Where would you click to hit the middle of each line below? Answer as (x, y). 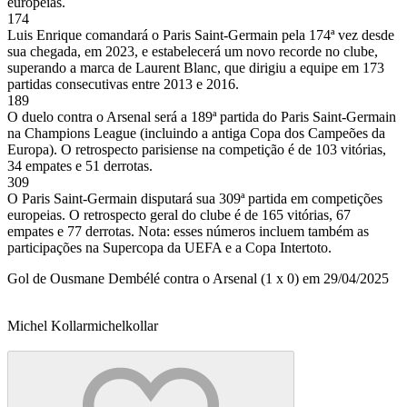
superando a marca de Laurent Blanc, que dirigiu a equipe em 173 (196, 67)
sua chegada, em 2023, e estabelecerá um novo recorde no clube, (193, 51)
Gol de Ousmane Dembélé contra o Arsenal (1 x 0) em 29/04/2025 (198, 278)
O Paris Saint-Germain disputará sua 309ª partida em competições (195, 198)
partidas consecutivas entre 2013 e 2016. (123, 84)
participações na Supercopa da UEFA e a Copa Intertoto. (169, 247)
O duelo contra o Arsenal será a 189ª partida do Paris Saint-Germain (202, 116)
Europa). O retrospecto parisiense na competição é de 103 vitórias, (197, 149)
